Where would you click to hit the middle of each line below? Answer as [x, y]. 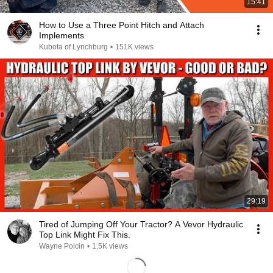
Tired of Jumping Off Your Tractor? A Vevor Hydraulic [141, 224]
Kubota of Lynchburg [73, 47]
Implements [62, 35]
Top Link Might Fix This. [85, 235]
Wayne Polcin [62, 246]
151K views [134, 47]
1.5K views [110, 246]
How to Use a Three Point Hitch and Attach [122, 25]
